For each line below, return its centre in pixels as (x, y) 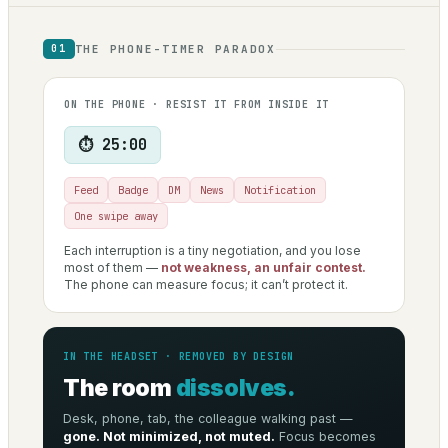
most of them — (112, 268)
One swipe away (116, 216)
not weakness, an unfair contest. (263, 268)
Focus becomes (325, 437)
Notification (280, 190)
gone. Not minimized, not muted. (169, 437)
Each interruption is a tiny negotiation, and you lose (212, 251)
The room (119, 388)
